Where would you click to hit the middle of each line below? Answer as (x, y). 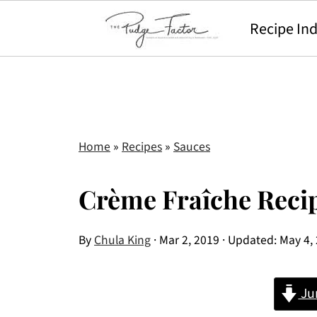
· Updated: (249, 240)
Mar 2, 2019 (189, 240)
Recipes (142, 147)
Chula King (122, 240)
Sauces (192, 147)
